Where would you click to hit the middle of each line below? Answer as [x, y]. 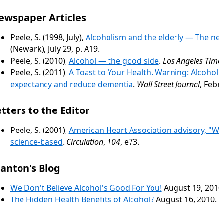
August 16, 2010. [185, 199]
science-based [36, 142]
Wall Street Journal [167, 84]
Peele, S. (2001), [39, 130]
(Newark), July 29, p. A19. [55, 49]
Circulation [85, 142]
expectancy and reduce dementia [71, 84]
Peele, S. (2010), [39, 60]
